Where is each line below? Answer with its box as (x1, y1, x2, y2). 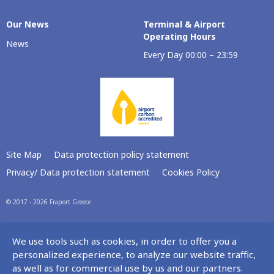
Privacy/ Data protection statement (6, 166, 150, 179)
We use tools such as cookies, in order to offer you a (12, 235, 237, 247)
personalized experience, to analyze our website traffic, (12, 248, 256, 261)
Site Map (6, 149, 42, 161)
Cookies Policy (162, 166, 220, 179)
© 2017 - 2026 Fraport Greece (6, 198, 91, 207)
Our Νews (6, 18, 49, 30)
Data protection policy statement (54, 149, 189, 161)
